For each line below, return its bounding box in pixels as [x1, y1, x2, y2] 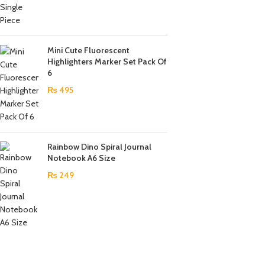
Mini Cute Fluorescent [47, 45, 130, 56]
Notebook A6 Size [47, 153, 115, 163]
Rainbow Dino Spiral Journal [47, 141, 151, 152]
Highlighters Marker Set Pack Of [47, 56, 167, 67]
